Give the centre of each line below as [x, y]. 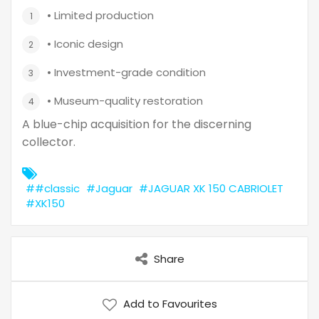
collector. [49, 142]
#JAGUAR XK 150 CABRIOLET [211, 188]
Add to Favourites [170, 304]
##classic [53, 188]
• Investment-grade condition [126, 72]
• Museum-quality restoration [125, 100]
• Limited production [100, 15]
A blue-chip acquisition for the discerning [137, 124]
